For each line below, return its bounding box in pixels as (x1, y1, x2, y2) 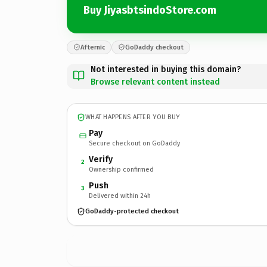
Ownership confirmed (89, 165, 154, 173)
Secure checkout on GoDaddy (89, 139, 180, 147)
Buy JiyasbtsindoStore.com (83, 4, 216, 17)
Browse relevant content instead (91, 76, 220, 87)
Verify (89, 154, 113, 164)
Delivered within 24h (89, 191, 151, 200)
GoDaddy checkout (125, 43, 184, 51)
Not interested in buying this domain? (91, 64, 241, 74)
